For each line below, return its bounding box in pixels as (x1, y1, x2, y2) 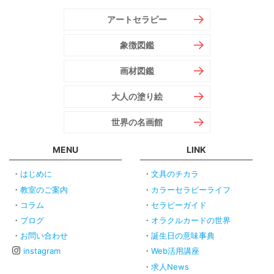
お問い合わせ (20, 231, 68, 241)
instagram (23, 246, 61, 256)
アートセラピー (107, 13, 167, 24)
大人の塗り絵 (111, 91, 163, 102)
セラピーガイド (151, 199, 207, 210)
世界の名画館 (111, 116, 163, 127)
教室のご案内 (20, 184, 68, 194)
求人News (151, 261, 189, 272)
